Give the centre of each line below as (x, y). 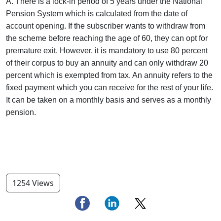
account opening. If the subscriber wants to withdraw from (106, 26)
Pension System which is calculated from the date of (97, 13)
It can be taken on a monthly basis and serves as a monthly (109, 100)
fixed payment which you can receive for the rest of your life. (110, 87)
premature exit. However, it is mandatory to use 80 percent (107, 50)
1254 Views (33, 183)
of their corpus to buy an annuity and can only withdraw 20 (107, 63)
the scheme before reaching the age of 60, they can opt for (107, 38)
